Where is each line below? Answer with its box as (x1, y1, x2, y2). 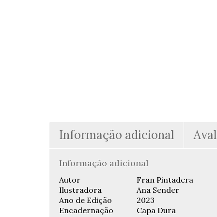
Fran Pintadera (137, 174, 193, 185)
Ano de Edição (59, 195, 112, 205)
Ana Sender (137, 185, 179, 195)
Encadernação (59, 205, 113, 215)
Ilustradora (59, 185, 102, 195)
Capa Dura (137, 205, 176, 215)
